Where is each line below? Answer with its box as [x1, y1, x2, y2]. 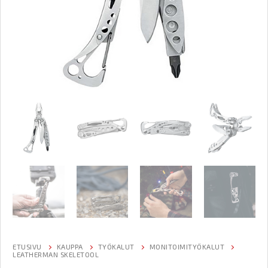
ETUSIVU [13, 242, 42, 251]
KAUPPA [56, 242, 83, 251]
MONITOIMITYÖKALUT [149, 242, 224, 251]
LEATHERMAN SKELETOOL [13, 249, 99, 258]
